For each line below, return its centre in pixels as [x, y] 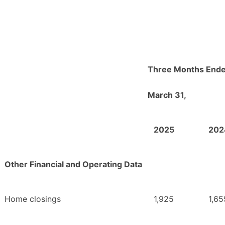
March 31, [167, 95]
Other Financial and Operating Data [73, 164]
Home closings [33, 199]
